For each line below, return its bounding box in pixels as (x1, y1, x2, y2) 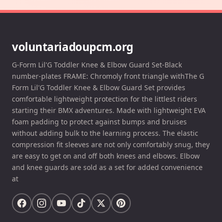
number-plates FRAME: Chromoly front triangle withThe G (12, 71, 204, 81)
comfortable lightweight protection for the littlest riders (12, 94, 197, 104)
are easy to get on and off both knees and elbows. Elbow (12, 151, 200, 161)
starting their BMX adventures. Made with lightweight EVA (12, 106, 206, 115)
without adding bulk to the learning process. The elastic (12, 128, 198, 138)
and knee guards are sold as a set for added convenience (12, 163, 203, 172)
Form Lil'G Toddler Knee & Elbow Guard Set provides (12, 83, 185, 92)
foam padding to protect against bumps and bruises (12, 117, 187, 126)
